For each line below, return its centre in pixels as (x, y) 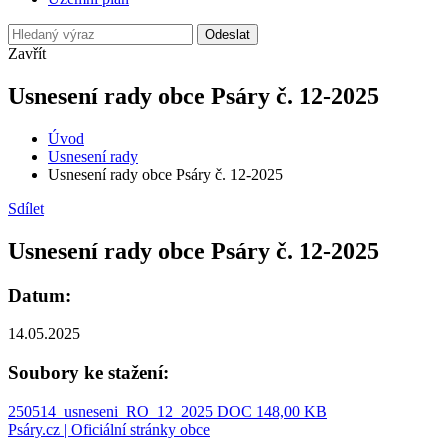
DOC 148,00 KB (272, 411)
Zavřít (27, 53)
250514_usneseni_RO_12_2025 (112, 411)
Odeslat (227, 34)
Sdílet (26, 208)
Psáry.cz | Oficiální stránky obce (109, 429)
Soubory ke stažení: (88, 373)
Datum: (39, 295)
